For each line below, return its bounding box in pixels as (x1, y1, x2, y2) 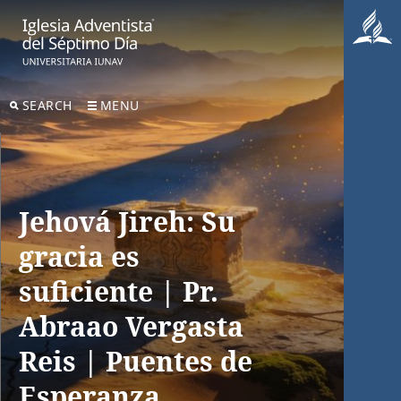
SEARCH (21, 97, 73, 114)
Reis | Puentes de (19, 342, 252, 380)
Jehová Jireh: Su (19, 202, 235, 240)
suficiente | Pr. (19, 272, 218, 310)
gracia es (19, 237, 140, 275)
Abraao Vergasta (19, 307, 243, 345)
